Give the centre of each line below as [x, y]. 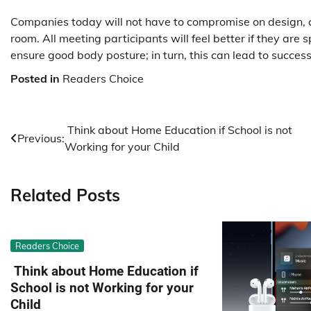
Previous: [41, 138]
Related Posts [65, 195]
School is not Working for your [102, 287]
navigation [52, 158]
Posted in [36, 78]
